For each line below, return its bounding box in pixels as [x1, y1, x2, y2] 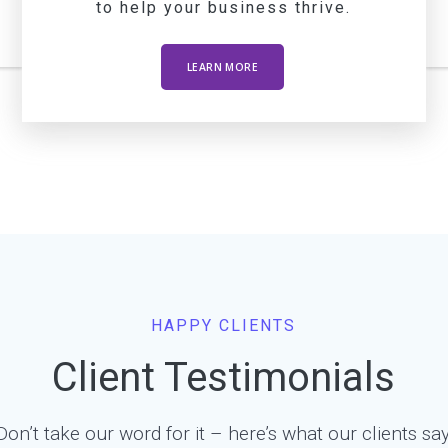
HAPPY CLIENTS [151, 315, 297, 335]
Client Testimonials [52, 353, 396, 401]
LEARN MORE [186, 59, 259, 74]
